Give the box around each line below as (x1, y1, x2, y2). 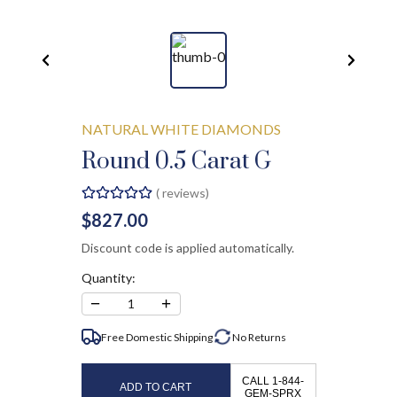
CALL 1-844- (242, 374, 305, 387)
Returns (247, 330, 286, 344)
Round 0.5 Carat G (81, 146, 271, 176)
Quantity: (81, 269, 136, 285)
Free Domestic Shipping (100, 330, 213, 344)
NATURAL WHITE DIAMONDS (81, 121, 281, 137)
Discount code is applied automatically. (81, 239, 294, 255)
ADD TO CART (120, 380, 192, 393)
